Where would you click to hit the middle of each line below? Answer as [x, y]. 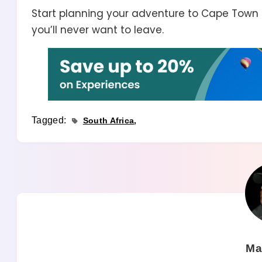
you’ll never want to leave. [98, 30]
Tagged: [50, 120]
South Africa [108, 121]
